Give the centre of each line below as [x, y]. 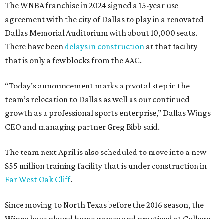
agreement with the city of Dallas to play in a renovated [104, 19]
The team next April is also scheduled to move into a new [106, 152]
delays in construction [104, 47]
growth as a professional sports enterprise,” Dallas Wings [108, 113]
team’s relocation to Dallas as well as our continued [97, 99]
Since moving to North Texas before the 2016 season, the [104, 205]
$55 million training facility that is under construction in [106, 166]
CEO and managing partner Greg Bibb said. [82, 127]
